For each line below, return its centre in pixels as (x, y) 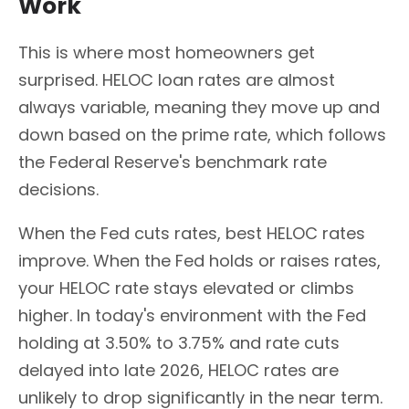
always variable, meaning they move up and (199, 107)
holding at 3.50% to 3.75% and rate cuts (179, 342)
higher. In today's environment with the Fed (192, 315)
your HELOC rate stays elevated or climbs (186, 288)
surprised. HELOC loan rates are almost (177, 79)
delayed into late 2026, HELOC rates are (178, 370)
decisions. (58, 189)
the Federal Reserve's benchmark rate (173, 162)
